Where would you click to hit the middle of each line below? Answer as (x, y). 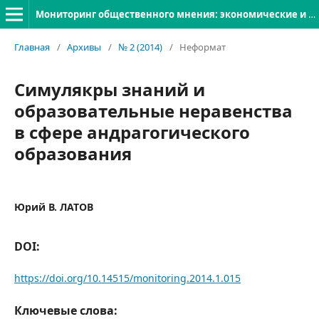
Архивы (84, 47)
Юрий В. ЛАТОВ (54, 207)
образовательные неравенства (153, 111)
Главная (32, 47)
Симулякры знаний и (110, 89)
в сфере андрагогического (132, 132)
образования (73, 153)
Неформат (203, 47)
